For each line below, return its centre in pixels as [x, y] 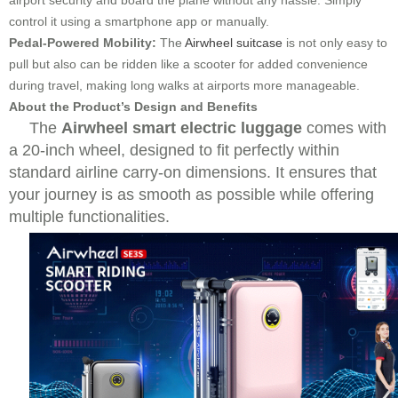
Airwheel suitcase [234, 43]
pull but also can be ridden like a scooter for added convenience [188, 64]
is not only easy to [335, 43]
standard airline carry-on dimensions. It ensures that [193, 172]
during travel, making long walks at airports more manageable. [184, 85]
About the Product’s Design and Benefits [133, 107]
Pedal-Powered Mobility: [83, 43]
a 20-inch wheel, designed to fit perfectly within [174, 150]
